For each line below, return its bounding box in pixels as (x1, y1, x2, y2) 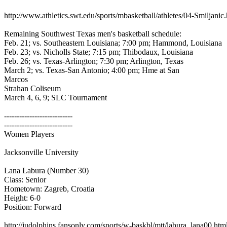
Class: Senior (4, 175, 48, 184)
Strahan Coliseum (4, 84, 63, 93)
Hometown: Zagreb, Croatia (4, 184, 96, 193)
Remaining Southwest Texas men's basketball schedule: (4, 29, 183, 38)
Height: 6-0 (4, 194, 43, 202)
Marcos (4, 75, 30, 84)
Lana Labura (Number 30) (4, 166, 91, 175)
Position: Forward (4, 203, 63, 211)
